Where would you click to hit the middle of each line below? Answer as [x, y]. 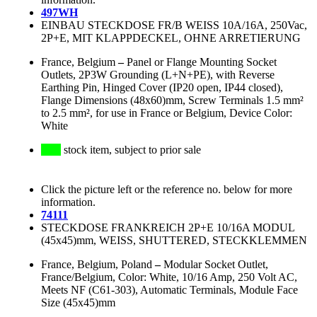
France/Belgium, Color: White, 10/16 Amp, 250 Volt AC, [169, 277]
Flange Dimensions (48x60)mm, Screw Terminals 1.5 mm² [172, 100]
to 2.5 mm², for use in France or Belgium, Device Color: [167, 113]
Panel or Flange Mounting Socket [202, 62]
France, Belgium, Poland [97, 265]
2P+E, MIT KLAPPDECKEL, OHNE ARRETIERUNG [171, 38]
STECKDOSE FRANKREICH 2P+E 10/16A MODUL [168, 228]
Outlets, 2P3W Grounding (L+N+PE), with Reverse [158, 75]
